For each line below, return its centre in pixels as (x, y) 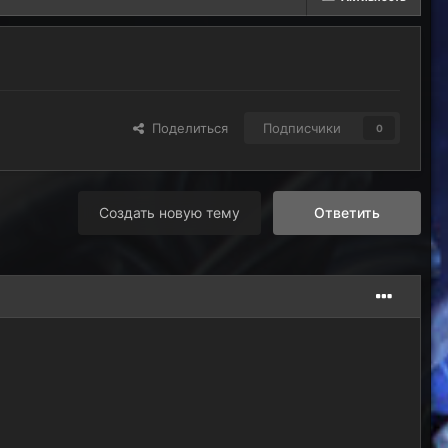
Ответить (347, 213)
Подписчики (302, 128)
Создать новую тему (169, 213)
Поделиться (186, 128)
